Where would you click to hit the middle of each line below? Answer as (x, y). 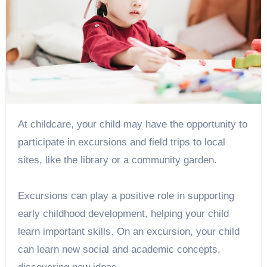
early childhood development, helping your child (123, 214)
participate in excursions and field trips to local (121, 142)
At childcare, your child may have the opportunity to (21, 125)
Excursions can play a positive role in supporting (126, 196)
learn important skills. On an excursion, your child (128, 232)
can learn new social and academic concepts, (119, 250)
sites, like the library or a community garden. (119, 160)
